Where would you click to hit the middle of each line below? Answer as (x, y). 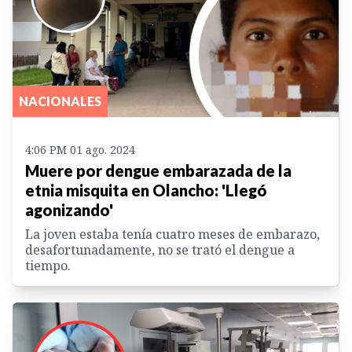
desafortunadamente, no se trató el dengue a (160, 249)
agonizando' (69, 209)
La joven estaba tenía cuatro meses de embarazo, (172, 234)
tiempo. (48, 265)
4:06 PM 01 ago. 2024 (80, 149)
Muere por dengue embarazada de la (158, 170)
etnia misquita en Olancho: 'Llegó (146, 190)
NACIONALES (60, 101)
